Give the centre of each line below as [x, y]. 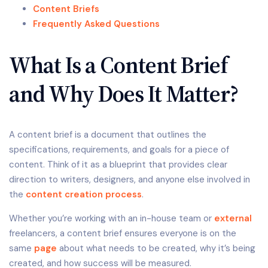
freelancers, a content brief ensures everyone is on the [123, 233]
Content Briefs [66, 9]
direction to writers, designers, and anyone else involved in [130, 179]
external [233, 218]
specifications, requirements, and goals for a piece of [119, 149]
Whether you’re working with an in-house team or [112, 218]
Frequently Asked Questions [96, 24]
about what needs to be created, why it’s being [156, 248]
